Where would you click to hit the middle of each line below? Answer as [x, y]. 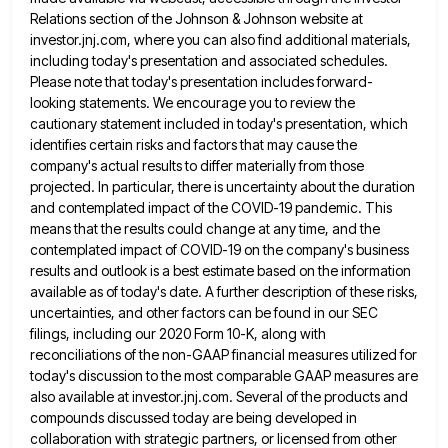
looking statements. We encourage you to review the [192, 102]
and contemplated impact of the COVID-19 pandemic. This [211, 207]
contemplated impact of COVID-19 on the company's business [219, 249]
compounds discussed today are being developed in [193, 417]
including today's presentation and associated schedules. [209, 60]
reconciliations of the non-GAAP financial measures [189, 354]
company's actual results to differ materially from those [197, 165]
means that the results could [116, 228]
